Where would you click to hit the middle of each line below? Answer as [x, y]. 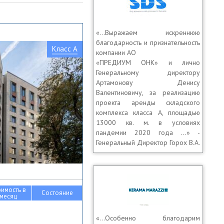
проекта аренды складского [148, 102]
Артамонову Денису [148, 82]
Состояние [57, 193]
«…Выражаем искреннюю [148, 32]
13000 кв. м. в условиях [148, 122]
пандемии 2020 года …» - [148, 132]
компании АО [116, 52]
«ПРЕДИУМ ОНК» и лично [148, 62]
